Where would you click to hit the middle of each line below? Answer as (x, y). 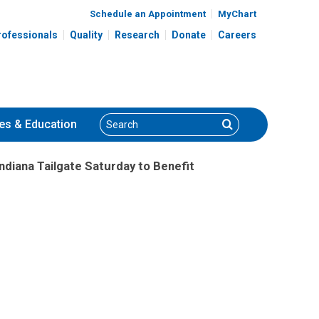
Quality (86, 35)
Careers (237, 35)
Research (137, 35)
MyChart (237, 14)
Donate (189, 35)
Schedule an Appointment (148, 14)
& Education (44, 125)
